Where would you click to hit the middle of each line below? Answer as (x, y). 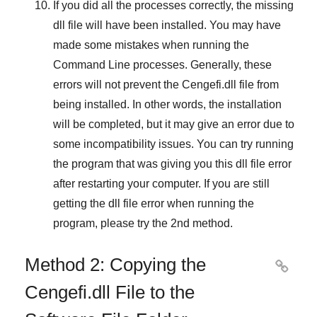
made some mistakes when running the (151, 45)
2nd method (200, 223)
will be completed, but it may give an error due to (174, 124)
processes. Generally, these (201, 64)
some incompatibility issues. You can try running (173, 144)
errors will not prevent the (117, 84)
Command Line (92, 64)
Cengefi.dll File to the (110, 292)
